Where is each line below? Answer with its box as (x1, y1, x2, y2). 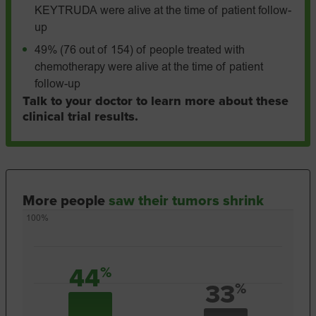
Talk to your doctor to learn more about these (23, 93, 288, 109)
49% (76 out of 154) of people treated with (35, 45, 245, 56)
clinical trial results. (23, 109, 138, 124)
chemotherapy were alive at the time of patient (35, 62, 263, 73)
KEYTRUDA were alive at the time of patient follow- (35, 6, 291, 17)
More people (23, 193, 109, 209)
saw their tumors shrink (109, 193, 264, 209)
